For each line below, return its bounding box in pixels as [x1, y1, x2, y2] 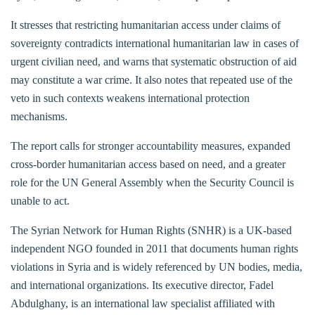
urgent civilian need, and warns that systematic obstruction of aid [11, 55, 297, 67]
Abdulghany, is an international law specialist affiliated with [11, 297, 275, 309]
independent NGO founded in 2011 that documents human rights [11, 242, 298, 255]
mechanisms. [11, 110, 67, 122]
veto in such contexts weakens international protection [11, 91, 250, 104]
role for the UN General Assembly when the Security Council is [11, 176, 294, 188]
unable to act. [11, 194, 70, 207]
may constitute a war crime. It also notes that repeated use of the [11, 73, 292, 86]
